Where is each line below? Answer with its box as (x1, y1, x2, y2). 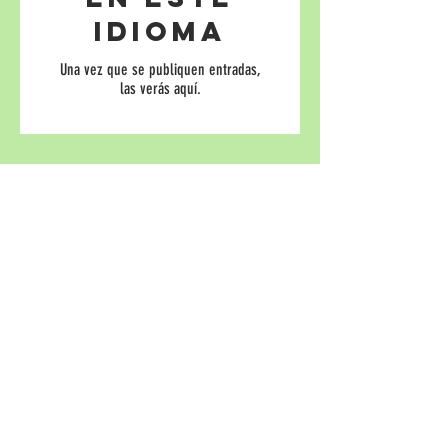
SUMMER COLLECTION (44, 286, 143, 304)
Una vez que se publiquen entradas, (59, 60, 261, 79)
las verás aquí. (119, 79, 201, 98)
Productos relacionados (20, 203, 213, 232)
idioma (94, 14, 226, 48)
